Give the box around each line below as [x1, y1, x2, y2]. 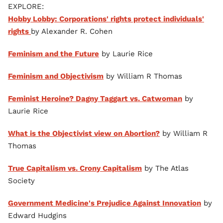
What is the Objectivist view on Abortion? [8, 129, 160, 138]
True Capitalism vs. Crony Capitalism [8, 164, 142, 173]
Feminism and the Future [8, 49, 99, 59]
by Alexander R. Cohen [31, 27, 112, 36]
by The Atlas [142, 164, 189, 173]
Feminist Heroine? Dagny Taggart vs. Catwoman [8, 94, 182, 104]
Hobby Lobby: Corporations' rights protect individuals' [8, 14, 204, 24]
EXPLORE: [8, 2, 44, 11]
